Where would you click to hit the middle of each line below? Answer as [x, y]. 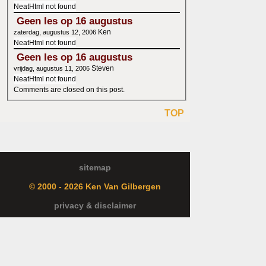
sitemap [95, 167]
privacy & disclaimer [95, 205]
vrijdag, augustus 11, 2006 [52, 69]
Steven [103, 69]
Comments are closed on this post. [69, 90]
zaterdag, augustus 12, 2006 [55, 32]
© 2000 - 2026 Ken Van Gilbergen [95, 186]
